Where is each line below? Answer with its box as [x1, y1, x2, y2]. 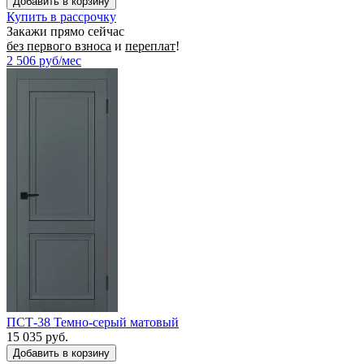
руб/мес [39, 53, 81, 67]
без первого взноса [6, 38, 111, 53]
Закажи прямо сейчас [6, 24, 124, 38]
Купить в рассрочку [6, 9, 116, 24]
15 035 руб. [6, 329, 68, 344]
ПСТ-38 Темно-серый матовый [6, 314, 179, 329]
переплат [125, 38, 175, 53]
